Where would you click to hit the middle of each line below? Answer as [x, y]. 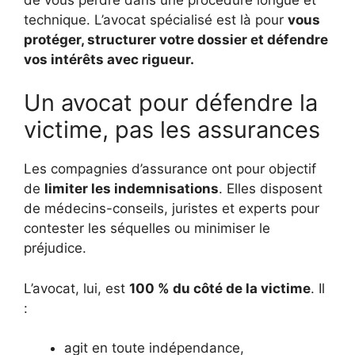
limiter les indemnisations [132, 189]
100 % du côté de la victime [220, 288]
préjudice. [55, 248]
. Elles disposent [271, 189]
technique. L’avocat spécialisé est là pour [156, 19]
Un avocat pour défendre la [171, 103]
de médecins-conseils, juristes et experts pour [172, 208]
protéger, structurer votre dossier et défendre [176, 39]
